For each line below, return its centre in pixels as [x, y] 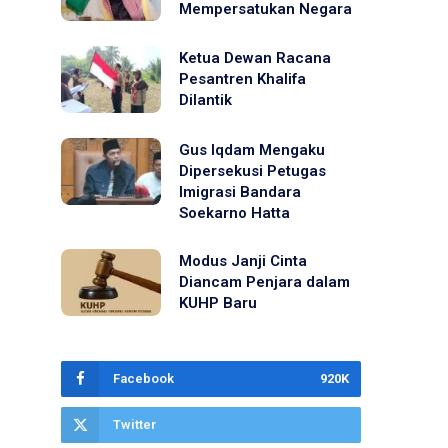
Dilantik [205, 100]
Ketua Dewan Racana [255, 58]
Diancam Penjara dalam [264, 281]
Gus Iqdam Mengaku [252, 149]
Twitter [135, 424]
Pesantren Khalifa [242, 79]
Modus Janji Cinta [243, 260]
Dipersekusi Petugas [252, 170]
